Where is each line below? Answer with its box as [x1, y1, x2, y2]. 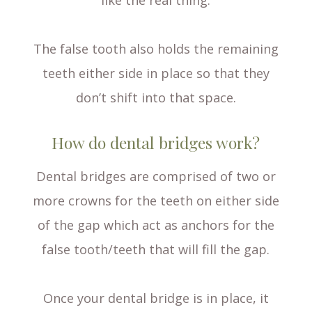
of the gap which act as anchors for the [37, 217, 274, 234]
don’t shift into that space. [75, 89, 236, 107]
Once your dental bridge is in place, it [42, 290, 269, 307]
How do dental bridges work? [52, 132, 260, 154]
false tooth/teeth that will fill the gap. [42, 241, 270, 258]
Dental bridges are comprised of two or [36, 168, 276, 185]
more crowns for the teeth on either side [32, 192, 279, 210]
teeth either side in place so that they [42, 65, 270, 82]
